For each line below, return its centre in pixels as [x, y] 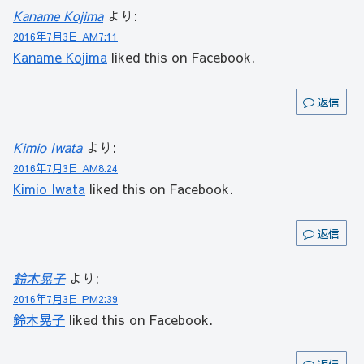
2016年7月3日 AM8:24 [65, 167]
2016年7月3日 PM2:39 [65, 299]
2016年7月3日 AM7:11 [65, 37]
